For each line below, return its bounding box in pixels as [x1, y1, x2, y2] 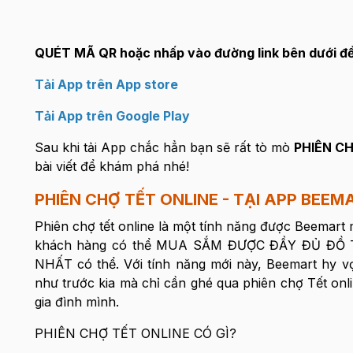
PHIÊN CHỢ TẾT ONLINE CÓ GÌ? [34, 325, 236, 341]
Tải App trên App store [34, 76, 178, 92]
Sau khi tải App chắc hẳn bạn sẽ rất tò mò [34, 139, 294, 155]
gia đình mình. [34, 294, 119, 310]
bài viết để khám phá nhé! [34, 158, 189, 174]
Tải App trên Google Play [34, 108, 190, 124]
